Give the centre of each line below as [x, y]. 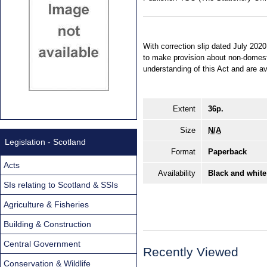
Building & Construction [47, 224]
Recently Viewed [191, 252]
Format [183, 151]
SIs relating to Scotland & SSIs [61, 184]
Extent [184, 108]
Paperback [227, 151]
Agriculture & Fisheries [46, 204]
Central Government [42, 243]
